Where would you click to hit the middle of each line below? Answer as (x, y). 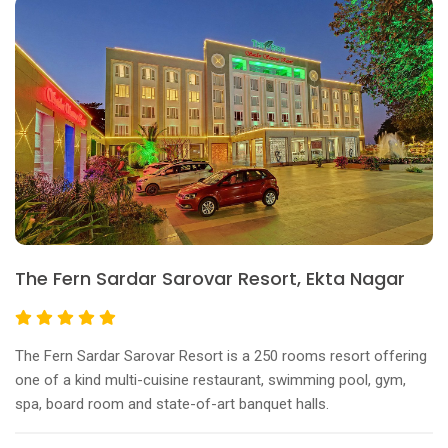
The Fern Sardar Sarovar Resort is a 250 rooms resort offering (221, 355)
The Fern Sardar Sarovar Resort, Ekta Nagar (210, 278)
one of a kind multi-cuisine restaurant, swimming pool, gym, (210, 379)
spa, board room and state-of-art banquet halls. (172, 403)
